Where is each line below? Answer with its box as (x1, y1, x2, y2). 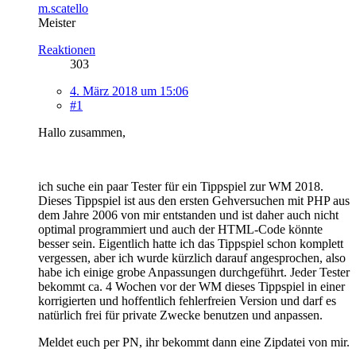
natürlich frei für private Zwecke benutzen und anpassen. (38, 308, 323, 322)
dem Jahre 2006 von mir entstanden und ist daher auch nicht (38, 207, 339, 222)
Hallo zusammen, (38, 125, 126, 139)
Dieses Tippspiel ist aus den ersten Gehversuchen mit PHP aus (38, 193, 350, 207)
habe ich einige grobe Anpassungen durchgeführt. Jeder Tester (38, 265, 350, 279)
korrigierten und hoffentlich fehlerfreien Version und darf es (38, 293, 336, 308)
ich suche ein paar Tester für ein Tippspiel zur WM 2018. (38, 179, 323, 193)
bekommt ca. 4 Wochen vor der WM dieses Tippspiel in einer (38, 279, 345, 293)
